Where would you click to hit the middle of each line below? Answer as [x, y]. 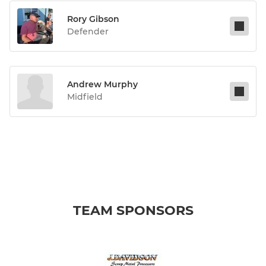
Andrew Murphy [102, 85]
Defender [88, 32]
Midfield [85, 97]
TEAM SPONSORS [133, 211]
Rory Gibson [93, 19]
